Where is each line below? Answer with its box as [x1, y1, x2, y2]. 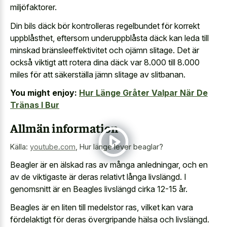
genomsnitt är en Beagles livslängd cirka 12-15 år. [10, 183, 187, 194]
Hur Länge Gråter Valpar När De [79, 88, 208, 98]
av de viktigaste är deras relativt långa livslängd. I [10, 171, 186, 182]
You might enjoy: [10, 88, 77, 98]
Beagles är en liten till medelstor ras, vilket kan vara [10, 202, 193, 213]
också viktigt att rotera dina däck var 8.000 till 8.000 [10, 57, 200, 67]
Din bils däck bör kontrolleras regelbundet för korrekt [10, 20, 200, 31]
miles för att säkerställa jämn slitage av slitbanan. [10, 69, 185, 80]
